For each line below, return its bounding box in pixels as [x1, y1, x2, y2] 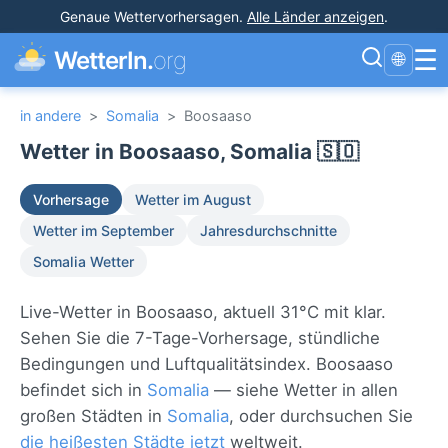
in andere [20, 107, 81, 124]
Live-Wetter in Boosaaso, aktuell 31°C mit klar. [20, 302, 386, 322]
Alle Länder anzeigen [247, 8, 384, 25]
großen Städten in [20, 406, 167, 426]
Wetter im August [135, 191, 251, 208]
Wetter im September [33, 222, 174, 239]
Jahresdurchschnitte [200, 222, 337, 239]
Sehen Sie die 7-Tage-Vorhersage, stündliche [20, 328, 380, 348]
